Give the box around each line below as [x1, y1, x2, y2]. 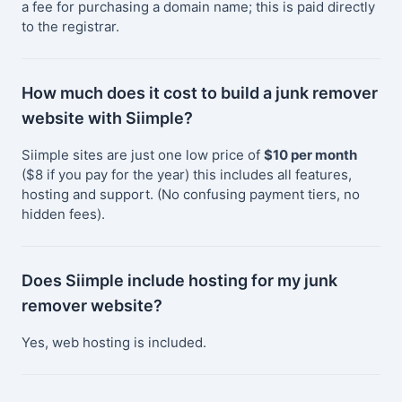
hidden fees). [22, 205, 105, 223]
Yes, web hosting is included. [22, 334, 206, 352]
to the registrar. [22, 18, 119, 36]
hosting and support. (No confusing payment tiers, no [22, 186, 360, 204]
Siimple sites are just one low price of [22, 146, 264, 164]
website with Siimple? [22, 109, 193, 128]
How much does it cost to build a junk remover [22, 83, 378, 103]
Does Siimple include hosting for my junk [22, 271, 337, 291]
